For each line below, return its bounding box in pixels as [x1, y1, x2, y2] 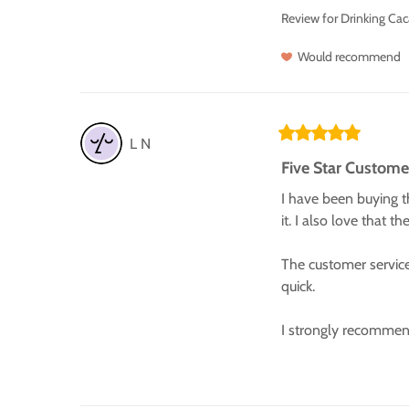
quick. [281, 278, 315, 296]
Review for [281, 10, 338, 27]
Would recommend [298, 48, 401, 66]
